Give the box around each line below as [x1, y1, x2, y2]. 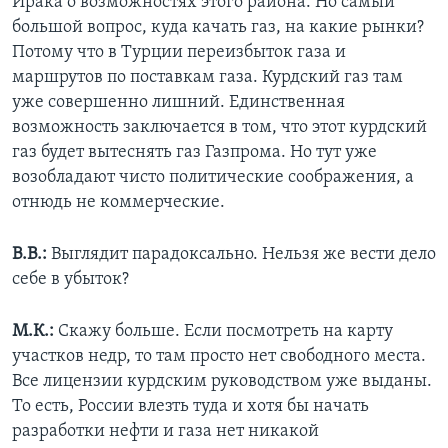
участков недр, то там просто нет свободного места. [12, 347, 426, 367]
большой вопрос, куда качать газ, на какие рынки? [12, 18, 424, 38]
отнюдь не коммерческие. [12, 193, 225, 213]
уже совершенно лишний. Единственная [12, 93, 345, 113]
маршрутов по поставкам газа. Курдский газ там [12, 68, 403, 88]
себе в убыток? [12, 270, 129, 290]
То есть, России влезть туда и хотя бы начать [12, 397, 369, 417]
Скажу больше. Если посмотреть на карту [54, 322, 393, 342]
